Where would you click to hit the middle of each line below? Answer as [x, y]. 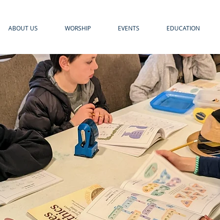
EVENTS [129, 28]
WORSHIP [78, 28]
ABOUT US [23, 28]
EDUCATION [183, 28]
